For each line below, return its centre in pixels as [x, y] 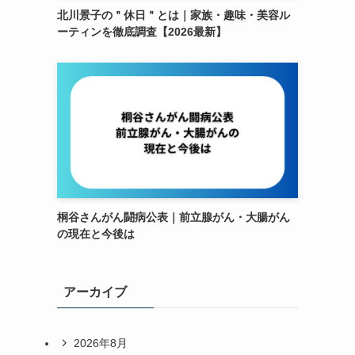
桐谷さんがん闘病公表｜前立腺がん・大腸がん [174, 217]
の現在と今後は [96, 234]
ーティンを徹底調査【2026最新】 [142, 32]
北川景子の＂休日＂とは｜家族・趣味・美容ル [174, 15]
